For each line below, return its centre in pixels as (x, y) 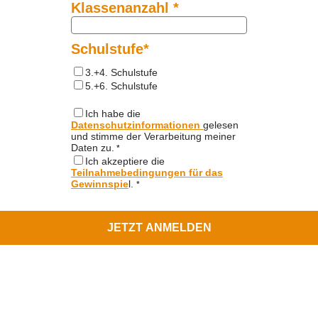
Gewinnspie (100, 184)
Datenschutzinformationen (137, 125)
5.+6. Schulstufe (121, 86)
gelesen (221, 125)
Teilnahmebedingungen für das (147, 172)
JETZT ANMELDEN (159, 227)
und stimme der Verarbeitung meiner (153, 136)
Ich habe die (113, 114)
